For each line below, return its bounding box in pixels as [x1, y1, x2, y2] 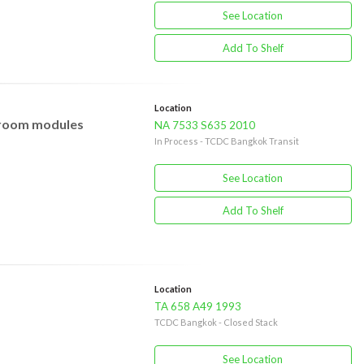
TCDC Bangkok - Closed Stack [154, 317, 278, 327]
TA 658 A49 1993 [154, 300, 241, 313]
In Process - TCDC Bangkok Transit [154, 136, 299, 146]
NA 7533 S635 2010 [154, 119, 255, 132]
